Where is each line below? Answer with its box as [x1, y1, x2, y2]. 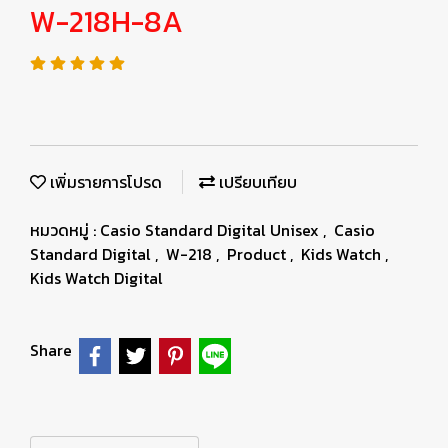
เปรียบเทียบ [215, 170, 297, 194]
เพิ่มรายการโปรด [46, 170, 162, 194]
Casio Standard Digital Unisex [100, 218, 323, 242]
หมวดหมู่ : [30, 218, 100, 242]
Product [227, 242, 290, 266]
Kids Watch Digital [30, 266, 163, 290]
